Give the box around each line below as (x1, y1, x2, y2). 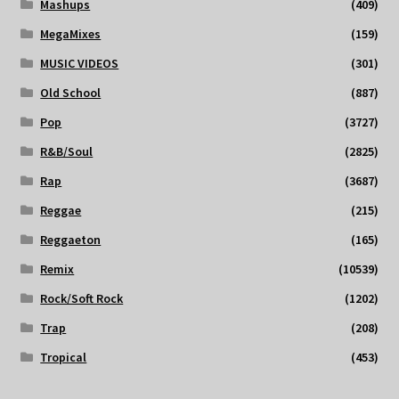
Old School (40, 85, 102, 102)
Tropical (40, 349, 87, 366)
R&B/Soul (40, 143, 94, 160)
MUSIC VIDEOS (40, 55, 119, 72)
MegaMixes (40, 26, 102, 43)
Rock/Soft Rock (40, 290, 124, 307)
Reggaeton (40, 232, 102, 248)
